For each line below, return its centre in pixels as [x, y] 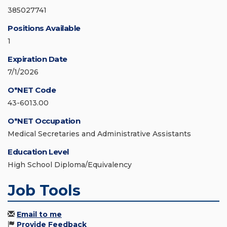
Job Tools [44, 191]
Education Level [38, 152]
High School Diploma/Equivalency [70, 165]
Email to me [39, 215]
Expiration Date [37, 59]
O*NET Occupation [44, 121]
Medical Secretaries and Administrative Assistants [99, 134]
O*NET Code [32, 90]
